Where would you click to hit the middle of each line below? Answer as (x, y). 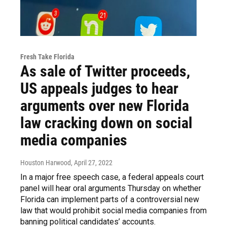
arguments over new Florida (105, 105)
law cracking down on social (106, 123)
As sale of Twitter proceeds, (105, 71)
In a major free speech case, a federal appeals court (112, 177)
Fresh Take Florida (47, 56)
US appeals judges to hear (99, 88)
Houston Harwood (46, 162)
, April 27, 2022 (92, 162)
